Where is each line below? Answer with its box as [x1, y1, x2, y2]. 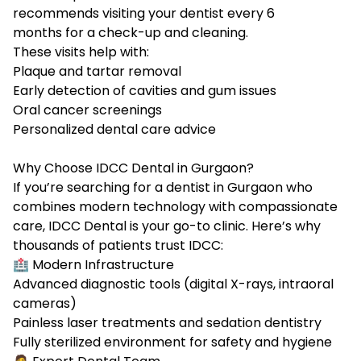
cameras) [13, 294, 77, 313]
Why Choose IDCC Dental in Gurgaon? [13, 159, 254, 178]
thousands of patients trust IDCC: [13, 236, 223, 255]
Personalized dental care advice [13, 120, 216, 139]
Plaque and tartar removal [13, 62, 181, 81]
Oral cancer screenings [13, 101, 162, 120]
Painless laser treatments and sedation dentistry [13, 313, 322, 333]
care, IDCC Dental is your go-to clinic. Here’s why [13, 217, 321, 236]
